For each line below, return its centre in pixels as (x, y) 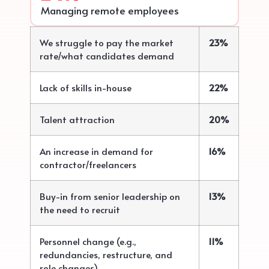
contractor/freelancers (88, 165)
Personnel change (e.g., (88, 241)
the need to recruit (80, 210)
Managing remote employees (110, 11)
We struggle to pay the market (107, 43)
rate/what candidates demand (107, 56)
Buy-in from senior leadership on (110, 196)
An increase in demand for (96, 151)
